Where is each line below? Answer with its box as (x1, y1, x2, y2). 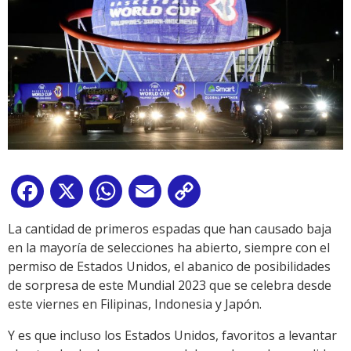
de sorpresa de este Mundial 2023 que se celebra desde (8, 277, 331, 295)
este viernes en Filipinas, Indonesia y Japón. (8, 295, 262, 313)
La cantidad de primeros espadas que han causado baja (8, 220, 331, 238)
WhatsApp (125, 186, 186, 204)
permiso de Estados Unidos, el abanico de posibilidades (8, 258, 331, 276)
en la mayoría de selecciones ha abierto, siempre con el (8, 239, 330, 257)
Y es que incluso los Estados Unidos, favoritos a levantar (8, 327, 337, 345)
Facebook (47, 186, 103, 204)
